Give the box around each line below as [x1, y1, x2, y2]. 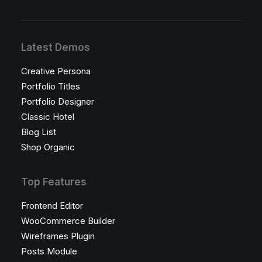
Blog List [21, 126, 56, 137]
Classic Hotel [21, 111, 74, 122]
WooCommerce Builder [21, 215, 115, 226]
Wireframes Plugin [21, 230, 95, 242]
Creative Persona [21, 65, 91, 77]
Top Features [21, 176, 87, 188]
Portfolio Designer [21, 96, 94, 107]
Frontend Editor [21, 200, 83, 211]
